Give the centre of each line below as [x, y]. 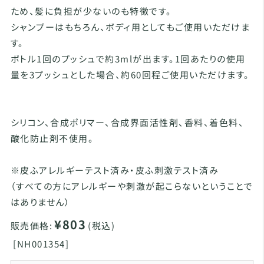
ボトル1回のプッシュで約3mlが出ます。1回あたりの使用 [128, 59]
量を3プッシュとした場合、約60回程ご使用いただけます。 [130, 75]
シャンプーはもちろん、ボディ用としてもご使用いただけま [130, 27]
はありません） [40, 202]
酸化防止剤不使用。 [52, 138]
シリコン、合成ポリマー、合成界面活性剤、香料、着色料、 [127, 122]
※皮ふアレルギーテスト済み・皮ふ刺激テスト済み [115, 170]
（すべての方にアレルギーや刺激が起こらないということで [132, 186]
